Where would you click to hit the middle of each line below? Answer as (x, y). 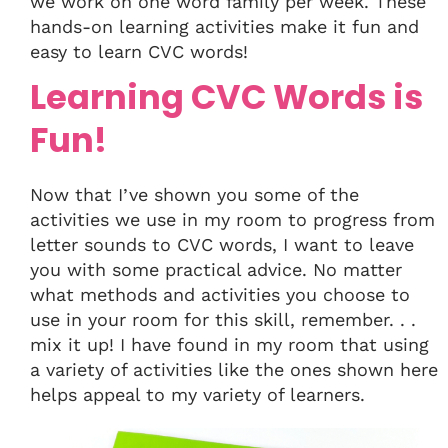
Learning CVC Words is (226, 98)
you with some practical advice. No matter (216, 270)
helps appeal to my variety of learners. (197, 395)
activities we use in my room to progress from (232, 220)
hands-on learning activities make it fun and (224, 27)
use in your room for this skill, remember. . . (223, 320)
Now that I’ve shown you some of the (194, 195)
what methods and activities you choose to (220, 295)
